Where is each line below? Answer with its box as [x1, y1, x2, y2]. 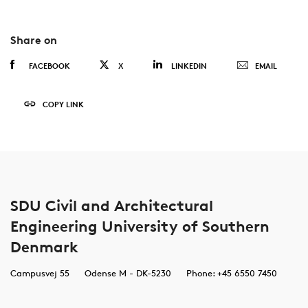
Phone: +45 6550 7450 [186, 267, 277, 278]
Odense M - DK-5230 [84, 267, 171, 278]
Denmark [10, 237, 78, 256]
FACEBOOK [28, 60, 70, 71]
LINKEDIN [170, 60, 207, 71]
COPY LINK [42, 98, 84, 109]
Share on [10, 32, 57, 47]
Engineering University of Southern [10, 217, 269, 235]
